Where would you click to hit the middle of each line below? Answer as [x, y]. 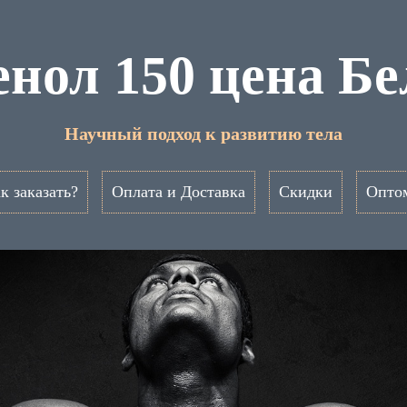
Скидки [305, 192]
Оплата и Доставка [178, 192]
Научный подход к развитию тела [203, 134]
